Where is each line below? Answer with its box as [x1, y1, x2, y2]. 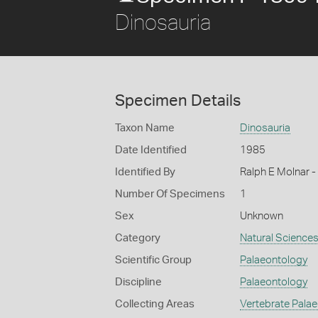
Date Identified [115, 145, 187, 155]
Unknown [239, 211, 283, 221]
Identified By [115, 167, 175, 177]
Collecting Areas [115, 299, 194, 309]
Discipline [115, 277, 162, 287]
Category [115, 233, 160, 243]
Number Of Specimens [115, 189, 225, 199]
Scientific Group [115, 255, 192, 265]
